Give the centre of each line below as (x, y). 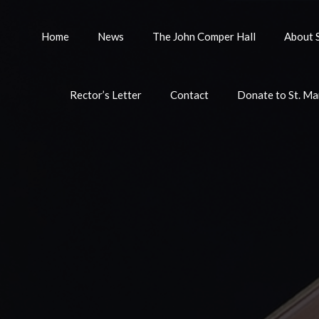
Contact (189, 95)
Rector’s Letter (105, 95)
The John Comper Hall (204, 36)
